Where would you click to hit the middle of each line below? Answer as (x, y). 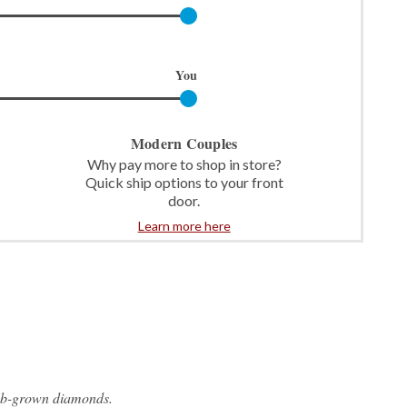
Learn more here (184, 225)
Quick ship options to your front (184, 182)
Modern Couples (184, 143)
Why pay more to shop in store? (184, 164)
